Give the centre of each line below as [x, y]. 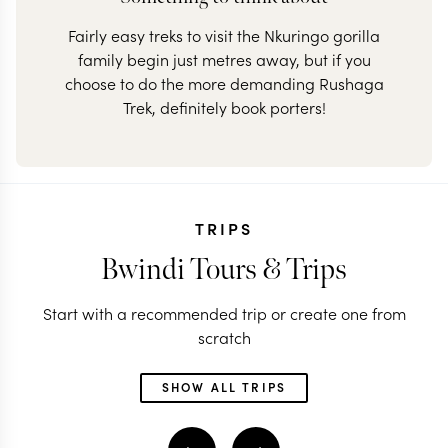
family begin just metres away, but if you [224, 59]
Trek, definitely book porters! [224, 107]
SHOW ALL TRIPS [224, 386]
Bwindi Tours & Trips [224, 270]
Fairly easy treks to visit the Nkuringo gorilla [224, 35]
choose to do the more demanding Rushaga [224, 83]
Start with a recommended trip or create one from [224, 313]
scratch [224, 337]
